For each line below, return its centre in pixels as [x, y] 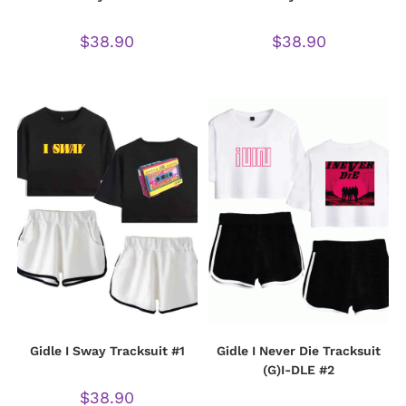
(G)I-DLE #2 [299, 369]
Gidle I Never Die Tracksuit [299, 350]
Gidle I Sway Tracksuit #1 [107, 350]
